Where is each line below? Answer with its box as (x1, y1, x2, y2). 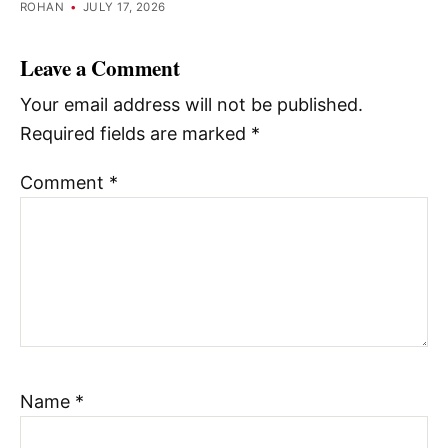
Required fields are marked (20, 123, 251, 145)
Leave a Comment (20, 51, 180, 83)
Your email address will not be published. (20, 94, 363, 116)
